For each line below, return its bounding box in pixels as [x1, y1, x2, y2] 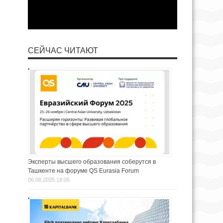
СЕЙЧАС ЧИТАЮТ [28, 46, 98, 55]
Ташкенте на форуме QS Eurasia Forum [28, 167, 139, 174]
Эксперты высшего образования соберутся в [28, 158, 156, 165]
